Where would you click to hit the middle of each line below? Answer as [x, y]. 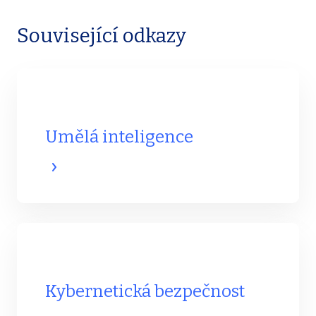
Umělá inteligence [119, 137]
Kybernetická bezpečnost [145, 292]
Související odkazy [102, 36]
